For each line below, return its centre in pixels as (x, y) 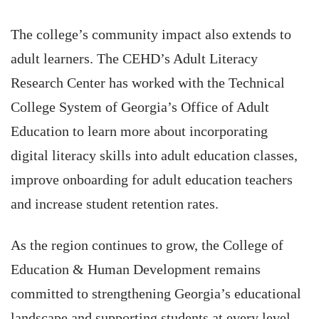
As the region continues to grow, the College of (147, 245)
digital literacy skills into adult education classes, (154, 155)
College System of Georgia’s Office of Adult (140, 107)
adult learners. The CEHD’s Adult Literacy (134, 58)
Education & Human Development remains (136, 269)
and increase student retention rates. (115, 204)
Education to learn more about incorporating (139, 131)
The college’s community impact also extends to (151, 34)
